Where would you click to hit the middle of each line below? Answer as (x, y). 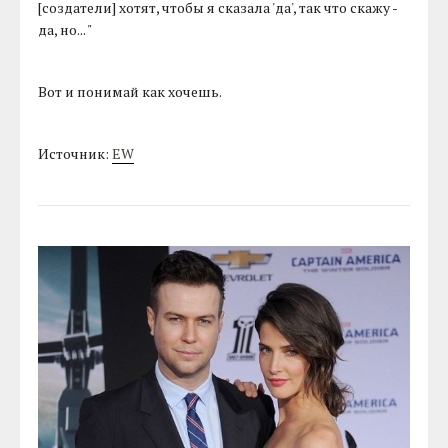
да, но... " (65, 30)
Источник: (75, 154)
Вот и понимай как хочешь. (130, 92)
